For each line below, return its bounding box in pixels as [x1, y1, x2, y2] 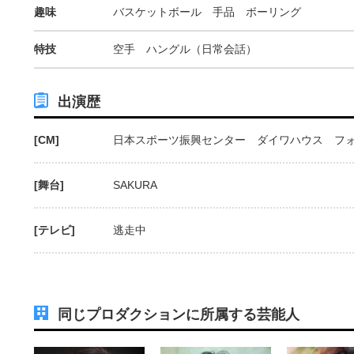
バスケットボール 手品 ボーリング [113, 5, 301, 18]
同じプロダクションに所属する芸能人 [58, 307, 299, 323]
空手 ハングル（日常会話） [113, 42, 257, 55]
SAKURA [113, 178, 157, 191]
